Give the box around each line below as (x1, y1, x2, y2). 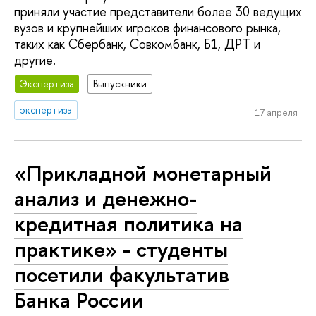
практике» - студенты (14, 233, 228, 264)
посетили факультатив (14, 259, 229, 289)
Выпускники (93, 77, 147, 91)
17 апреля (254, 105, 298, 119)
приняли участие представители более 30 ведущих (14, 2, 302, 20)
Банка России (14, 284, 143, 315)
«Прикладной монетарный (14, 157, 272, 188)
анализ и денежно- (14, 183, 197, 213)
